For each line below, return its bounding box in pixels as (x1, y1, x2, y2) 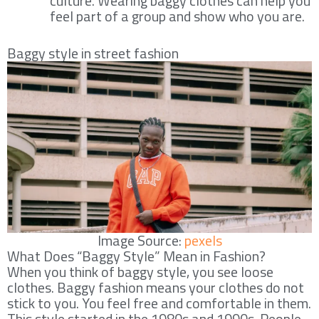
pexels (184, 229, 222, 251)
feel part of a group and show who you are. (50, 4, 305, 27)
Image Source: (97, 229, 184, 251)
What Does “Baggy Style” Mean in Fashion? (7, 244, 266, 267)
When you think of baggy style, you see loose (7, 260, 273, 283)
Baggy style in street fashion (7, 41, 179, 64)
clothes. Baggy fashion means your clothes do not (7, 276, 304, 298)
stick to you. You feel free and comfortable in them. (7, 291, 311, 314)
